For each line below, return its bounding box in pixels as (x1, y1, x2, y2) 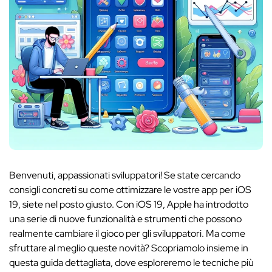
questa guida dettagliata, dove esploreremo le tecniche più (9, 256, 254, 269)
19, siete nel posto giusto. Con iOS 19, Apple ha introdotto (9, 198, 248, 211)
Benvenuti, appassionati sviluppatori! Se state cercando (9, 169, 240, 182)
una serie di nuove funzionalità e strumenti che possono (9, 212, 242, 225)
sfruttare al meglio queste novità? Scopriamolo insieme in (9, 242, 248, 254)
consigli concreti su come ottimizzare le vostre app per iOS (9, 183, 251, 196)
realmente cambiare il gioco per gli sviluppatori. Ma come (9, 227, 245, 240)
